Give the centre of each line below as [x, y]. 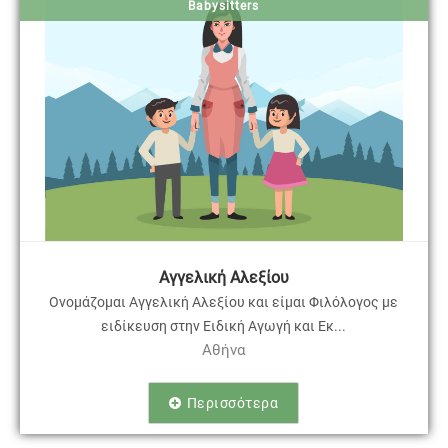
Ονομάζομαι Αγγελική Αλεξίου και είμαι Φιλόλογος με [224, 301]
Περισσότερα [232, 402]
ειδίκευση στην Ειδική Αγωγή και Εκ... [224, 325]
